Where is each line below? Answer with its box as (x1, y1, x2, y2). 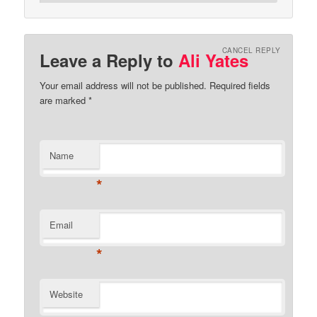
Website (50, 287, 83, 301)
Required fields (207, 78, 271, 92)
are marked (40, 93, 89, 107)
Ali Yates (178, 47, 249, 72)
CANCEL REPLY (221, 45, 281, 55)
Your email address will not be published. (40, 78, 207, 92)
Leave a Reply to (40, 47, 179, 72)
